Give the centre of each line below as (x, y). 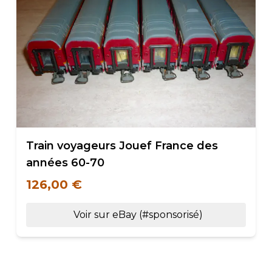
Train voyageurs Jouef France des (122, 146)
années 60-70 (65, 163)
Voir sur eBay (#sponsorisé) (138, 215)
